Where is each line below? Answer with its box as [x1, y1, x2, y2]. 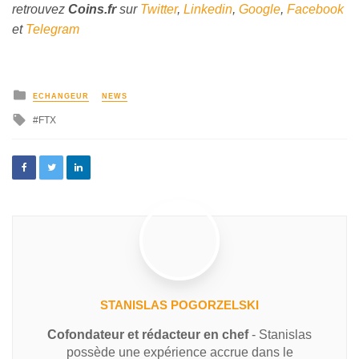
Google [239, 2, 280, 16]
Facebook [287, 2, 344, 16]
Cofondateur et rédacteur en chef [47, 328, 248, 342]
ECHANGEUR [33, 92, 89, 101]
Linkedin [184, 2, 232, 16]
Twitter [140, 2, 177, 16]
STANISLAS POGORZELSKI [100, 298, 259, 313]
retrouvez [12, 2, 68, 16]
